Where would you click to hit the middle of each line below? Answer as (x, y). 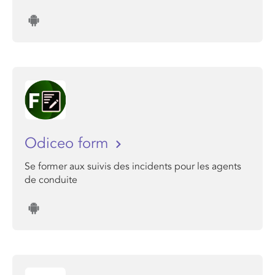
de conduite (51, 180)
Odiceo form (68, 143)
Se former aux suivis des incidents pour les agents (133, 166)
